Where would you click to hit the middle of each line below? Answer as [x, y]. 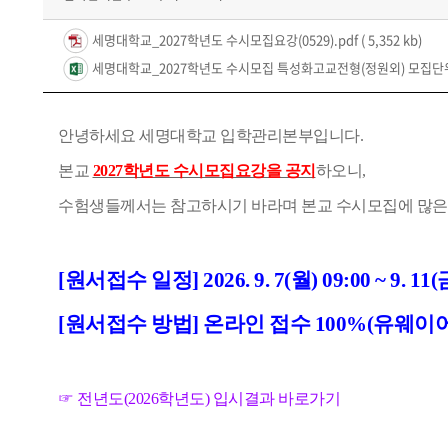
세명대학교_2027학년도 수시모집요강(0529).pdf [225, 39]
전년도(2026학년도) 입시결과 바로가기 [208, 398]
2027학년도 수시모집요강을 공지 [204, 170]
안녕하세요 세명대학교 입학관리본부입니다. [210, 135]
